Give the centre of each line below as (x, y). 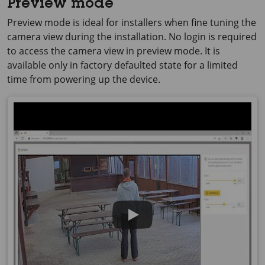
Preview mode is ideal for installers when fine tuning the (132, 22)
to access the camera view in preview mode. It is (114, 51)
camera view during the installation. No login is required (132, 36)
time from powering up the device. (84, 79)
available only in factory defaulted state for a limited (122, 65)
